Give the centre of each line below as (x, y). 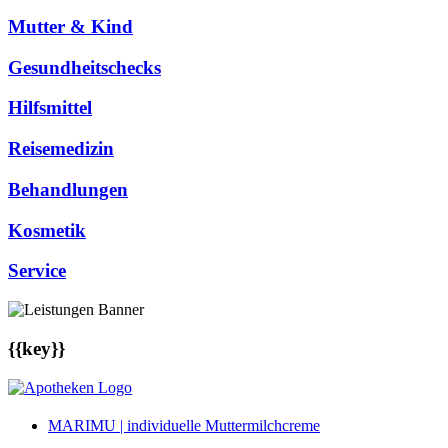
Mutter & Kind (70, 27)
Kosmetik (47, 230)
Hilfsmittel (50, 108)
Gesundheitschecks (84, 67)
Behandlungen (68, 189)
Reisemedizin (61, 149)
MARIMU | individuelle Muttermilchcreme (184, 425)
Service (37, 271)
